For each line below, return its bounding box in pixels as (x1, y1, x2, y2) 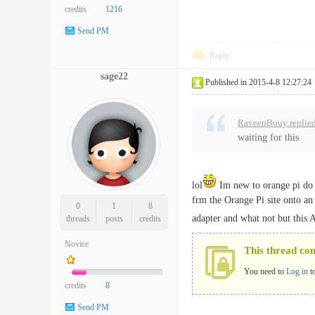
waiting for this (238, 132, 299, 143)
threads (65, 214, 90, 224)
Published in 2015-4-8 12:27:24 (205, 77, 311, 87)
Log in (286, 266, 308, 276)
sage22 (100, 71, 128, 82)
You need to (244, 266, 286, 276)
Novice (65, 239, 89, 249)
